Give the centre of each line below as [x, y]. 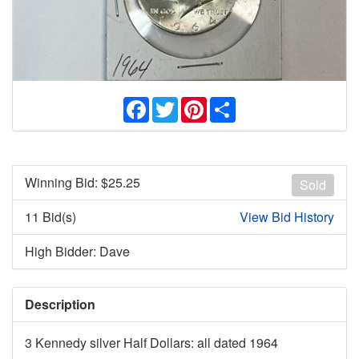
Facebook [177, 103]
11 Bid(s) [50, 217]
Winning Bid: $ [67, 183]
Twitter [196, 103]
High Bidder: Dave [77, 252]
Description [60, 305]
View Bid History [287, 217]
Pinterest [232, 103]
